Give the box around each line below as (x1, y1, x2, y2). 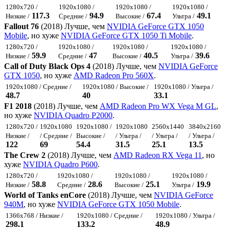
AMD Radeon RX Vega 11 (113, 151, 202, 160)
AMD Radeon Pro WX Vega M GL (100, 102, 216, 111)
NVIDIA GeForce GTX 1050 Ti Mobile (61, 31, 192, 40)
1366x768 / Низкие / (6, 212, 63, 220)
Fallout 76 (4, 22, 39, 31)
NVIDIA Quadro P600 (23, 160, 98, 169)
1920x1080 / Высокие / (82, 83, 149, 91)
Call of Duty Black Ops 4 (4, 62, 90, 71)
